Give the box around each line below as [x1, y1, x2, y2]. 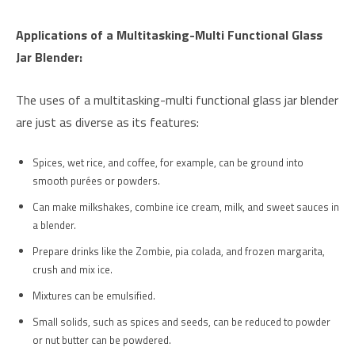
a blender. [32, 217, 76, 234]
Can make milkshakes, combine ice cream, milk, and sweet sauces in [32, 199, 339, 216]
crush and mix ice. [32, 261, 113, 278]
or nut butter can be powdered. [32, 332, 171, 349]
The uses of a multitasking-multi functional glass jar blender [16, 90, 338, 110]
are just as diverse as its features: [16, 113, 199, 132]
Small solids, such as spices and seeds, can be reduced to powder [32, 314, 330, 330]
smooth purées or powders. [32, 173, 160, 189]
